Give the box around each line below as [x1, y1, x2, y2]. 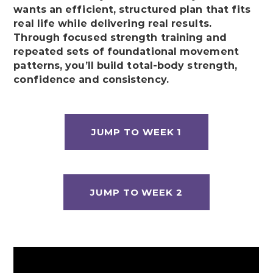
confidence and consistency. [13, 74, 169, 86]
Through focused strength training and [13, 32, 227, 44]
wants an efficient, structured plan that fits [13, 4, 251, 16]
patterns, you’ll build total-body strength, [13, 60, 238, 72]
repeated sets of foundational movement [13, 46, 239, 58]
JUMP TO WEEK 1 [91, 126, 182, 138]
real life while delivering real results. [13, 18, 212, 30]
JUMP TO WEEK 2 [90, 186, 183, 199]
